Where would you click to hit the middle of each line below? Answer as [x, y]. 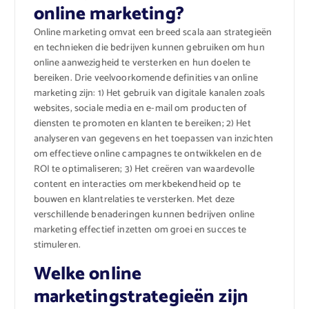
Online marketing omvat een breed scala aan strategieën [153, 33]
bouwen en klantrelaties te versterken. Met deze [134, 200]
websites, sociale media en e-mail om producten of [140, 109]
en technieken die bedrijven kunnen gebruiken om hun [149, 48]
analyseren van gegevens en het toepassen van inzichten [153, 139]
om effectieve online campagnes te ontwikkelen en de [147, 154]
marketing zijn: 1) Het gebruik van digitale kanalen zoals [149, 94]
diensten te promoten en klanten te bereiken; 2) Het [142, 124]
